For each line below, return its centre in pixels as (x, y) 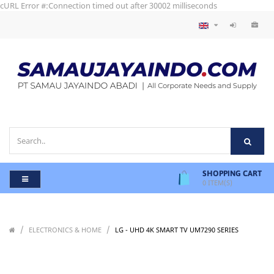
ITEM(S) (219, 183)
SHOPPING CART (232, 174)
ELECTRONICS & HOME (65, 230)
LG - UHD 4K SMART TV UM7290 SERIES (177, 230)
